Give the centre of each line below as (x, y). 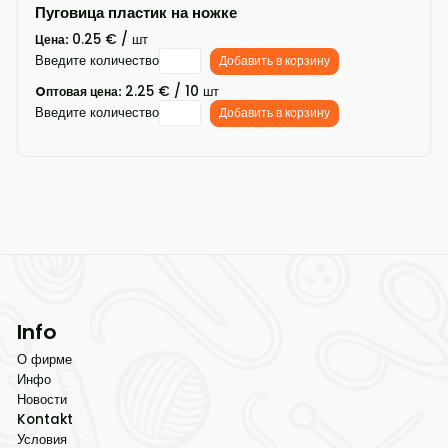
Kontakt (44, 420)
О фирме (44, 360)
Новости (41, 400)
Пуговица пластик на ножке (135, 13)
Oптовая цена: (79, 91)
